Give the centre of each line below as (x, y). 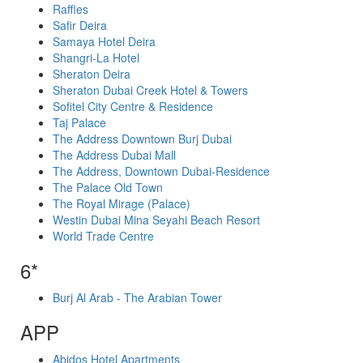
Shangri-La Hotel (96, 58)
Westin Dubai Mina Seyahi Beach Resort (156, 220)
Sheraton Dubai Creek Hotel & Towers (150, 90)
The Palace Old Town (108, 187)
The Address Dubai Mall (114, 155)
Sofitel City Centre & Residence (133, 106)
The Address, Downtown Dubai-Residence (161, 171)
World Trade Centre (103, 236)
